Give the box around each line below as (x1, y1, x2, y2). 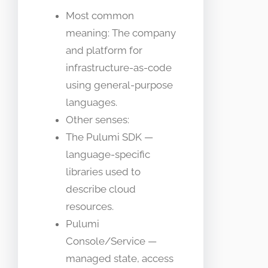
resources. (66, 200, 114, 213)
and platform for (66, 44, 142, 57)
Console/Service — (66, 235, 157, 248)
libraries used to (66, 166, 141, 178)
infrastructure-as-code (66, 62, 172, 74)
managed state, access (66, 252, 173, 265)
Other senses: (66, 114, 129, 126)
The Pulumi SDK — (66, 131, 153, 144)
